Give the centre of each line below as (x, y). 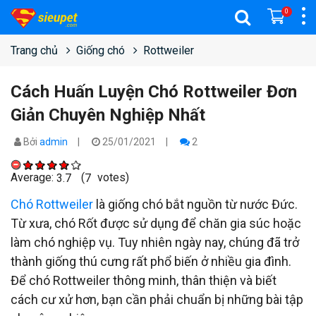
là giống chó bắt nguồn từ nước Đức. (195, 205)
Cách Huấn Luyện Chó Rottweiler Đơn (154, 92)
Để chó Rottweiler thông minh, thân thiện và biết (144, 281)
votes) (112, 178)
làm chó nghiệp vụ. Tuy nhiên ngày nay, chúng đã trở (155, 243)
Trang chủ (34, 50)
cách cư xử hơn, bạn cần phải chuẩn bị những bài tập (157, 300)
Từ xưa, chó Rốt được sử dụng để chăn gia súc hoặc (156, 224)
